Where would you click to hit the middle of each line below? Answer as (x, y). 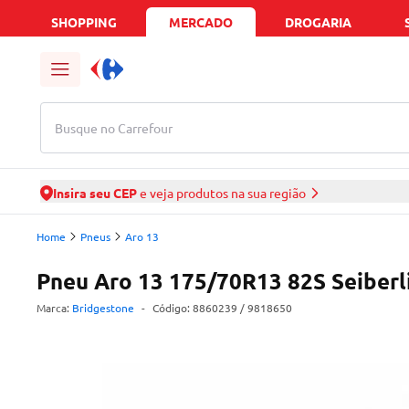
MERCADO (201, 21)
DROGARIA (318, 21)
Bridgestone (103, 308)
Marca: (53, 308)
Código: (173, 308)
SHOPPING (84, 21)
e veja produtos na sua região (221, 193)
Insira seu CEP (95, 193)
